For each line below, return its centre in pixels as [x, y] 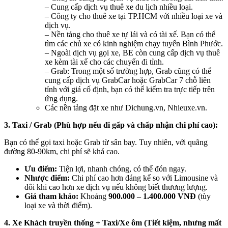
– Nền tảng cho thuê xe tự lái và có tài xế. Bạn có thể [130, 35]
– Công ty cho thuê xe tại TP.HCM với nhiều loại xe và [134, 16]
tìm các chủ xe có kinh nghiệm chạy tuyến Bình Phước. [134, 44]
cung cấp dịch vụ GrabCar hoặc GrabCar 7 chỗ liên [128, 80]
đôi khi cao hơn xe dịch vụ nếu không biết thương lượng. [116, 187]
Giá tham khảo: [51, 196]
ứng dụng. [61, 99]
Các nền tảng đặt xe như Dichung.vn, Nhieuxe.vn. [126, 108]
